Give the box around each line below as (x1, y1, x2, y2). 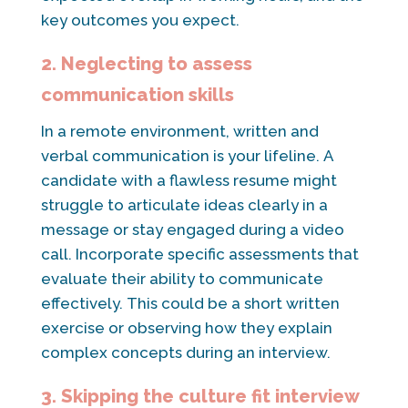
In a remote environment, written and (40, 121, 319, 140)
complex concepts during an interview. (40, 342, 331, 362)
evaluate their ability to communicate (40, 269, 323, 288)
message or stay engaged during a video (40, 219, 344, 239)
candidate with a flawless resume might (40, 170, 337, 189)
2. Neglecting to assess (40, 52, 252, 75)
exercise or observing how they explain (40, 318, 332, 337)
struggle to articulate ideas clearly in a (40, 195, 328, 214)
